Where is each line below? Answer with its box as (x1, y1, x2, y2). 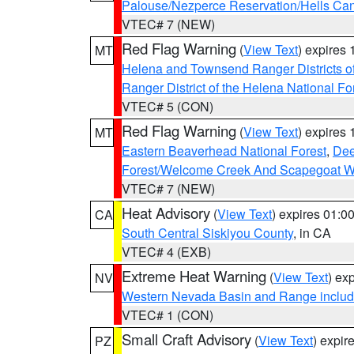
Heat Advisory (122, 202, 210, 223)
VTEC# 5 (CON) (122, 97, 213, 115)
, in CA (293, 224, 331, 242)
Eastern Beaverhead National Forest (122, 141, 326, 160)
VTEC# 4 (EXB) (122, 243, 211, 261)
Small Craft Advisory (122, 329, 251, 349)
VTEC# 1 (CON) (122, 306, 213, 324)
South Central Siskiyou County (122, 224, 293, 242)
